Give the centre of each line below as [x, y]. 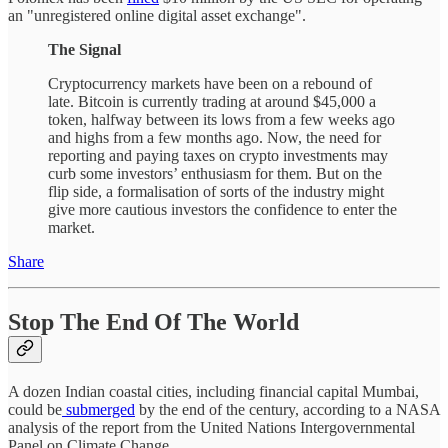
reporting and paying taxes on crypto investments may [218, 156]
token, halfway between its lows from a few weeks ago [221, 120]
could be [35, 410]
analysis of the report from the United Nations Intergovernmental [211, 428]
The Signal [84, 50]
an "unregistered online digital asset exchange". [157, 16]
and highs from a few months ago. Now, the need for [214, 138]
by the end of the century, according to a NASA [287, 410]
